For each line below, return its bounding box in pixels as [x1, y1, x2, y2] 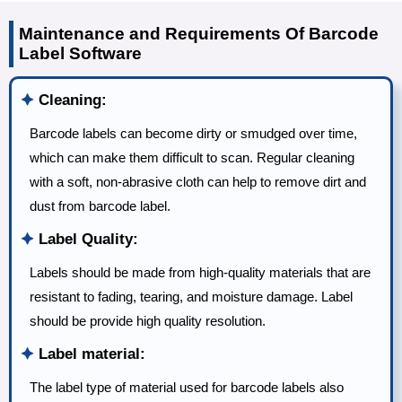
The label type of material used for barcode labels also [30, 380, 344, 396]
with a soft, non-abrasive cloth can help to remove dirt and [30, 174, 366, 190]
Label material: [34, 345, 145, 363]
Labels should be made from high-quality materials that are [30, 265, 371, 281]
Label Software [19, 44, 142, 64]
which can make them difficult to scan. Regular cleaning [30, 150, 354, 166]
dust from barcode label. [30, 198, 170, 214]
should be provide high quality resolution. [30, 313, 266, 329]
